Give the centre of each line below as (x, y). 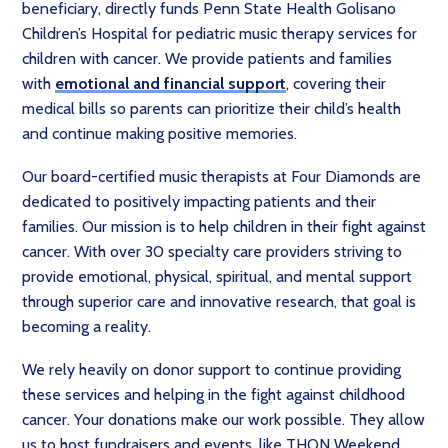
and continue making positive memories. (159, 133)
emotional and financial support (170, 83)
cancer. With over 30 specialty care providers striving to (212, 251)
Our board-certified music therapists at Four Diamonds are (221, 176)
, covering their (336, 83)
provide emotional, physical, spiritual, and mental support (217, 276)
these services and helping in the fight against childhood (213, 394)
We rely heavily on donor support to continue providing (211, 369)
